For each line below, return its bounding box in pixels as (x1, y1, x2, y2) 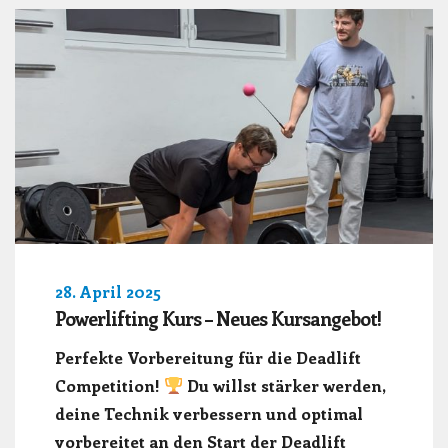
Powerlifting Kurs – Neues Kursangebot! (55, 306, 381, 331)
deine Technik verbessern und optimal (55, 402, 363, 424)
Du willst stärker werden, (182, 374, 385, 396)
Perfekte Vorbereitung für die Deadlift (55, 346, 361, 368)
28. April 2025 (55, 281, 161, 302)
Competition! (55, 374, 164, 396)
